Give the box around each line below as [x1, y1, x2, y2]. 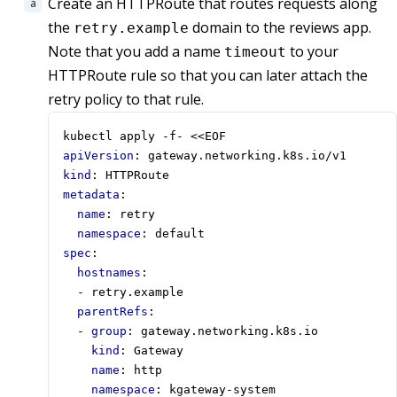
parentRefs [77, 305, 148, 319]
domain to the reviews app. [189, 18, 371, 38]
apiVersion [63, 149, 134, 163]
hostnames [77, 266, 141, 280]
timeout [224, 43, 286, 61]
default [155, 227, 205, 241]
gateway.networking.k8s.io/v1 [148, 149, 346, 163]
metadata [63, 188, 120, 202]
